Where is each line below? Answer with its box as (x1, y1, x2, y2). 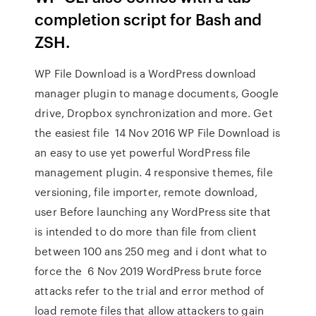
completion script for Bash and (35, 8, 262, 30)
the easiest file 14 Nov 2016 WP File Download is (35, 125, 281, 140)
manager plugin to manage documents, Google (35, 85, 279, 101)
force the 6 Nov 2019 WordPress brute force (35, 263, 262, 279)
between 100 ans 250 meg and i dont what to (35, 243, 267, 259)
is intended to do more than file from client (35, 224, 257, 239)
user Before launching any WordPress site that (35, 204, 271, 219)
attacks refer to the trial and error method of (35, 283, 264, 298)
